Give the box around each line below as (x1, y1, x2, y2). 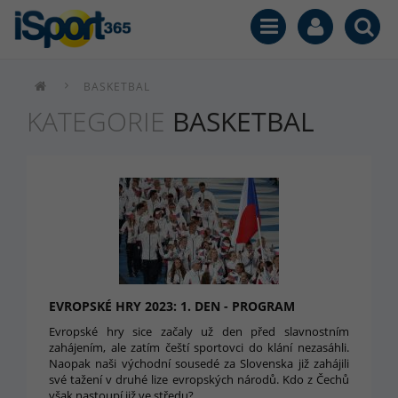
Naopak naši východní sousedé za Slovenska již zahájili (49, 355, 349, 371)
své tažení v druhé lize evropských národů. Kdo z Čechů (49, 371, 349, 387)
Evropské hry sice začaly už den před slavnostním (49, 323, 349, 339)
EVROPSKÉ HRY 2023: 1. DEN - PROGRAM (49, 298, 295, 314)
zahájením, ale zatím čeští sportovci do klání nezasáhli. (49, 339, 349, 355)
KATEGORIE (27, 103, 165, 139)
